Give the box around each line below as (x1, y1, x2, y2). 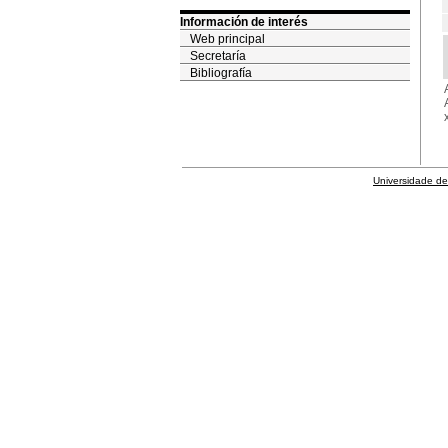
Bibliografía (189, 66, 252, 80)
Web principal (189, 32, 265, 46)
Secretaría (189, 49, 246, 63)
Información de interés (179, 15, 308, 29)
